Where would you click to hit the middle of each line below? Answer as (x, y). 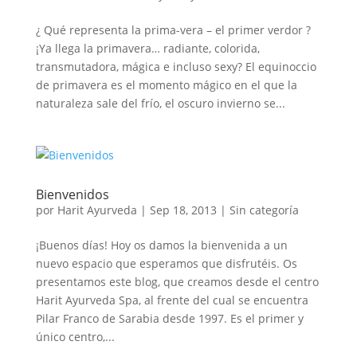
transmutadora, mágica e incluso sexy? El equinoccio (176, 67)
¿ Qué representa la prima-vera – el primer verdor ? (173, 30)
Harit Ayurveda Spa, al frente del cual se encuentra (172, 300)
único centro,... (75, 337)
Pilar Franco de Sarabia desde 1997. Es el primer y (169, 318)
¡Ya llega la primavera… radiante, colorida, (149, 48)
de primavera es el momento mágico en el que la (166, 85)
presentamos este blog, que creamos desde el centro (177, 282)
